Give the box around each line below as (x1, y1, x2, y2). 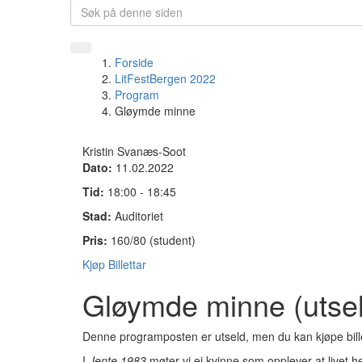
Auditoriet (115, 208, 163, 224)
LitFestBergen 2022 (115, 70, 216, 86)
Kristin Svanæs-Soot (82, 143, 186, 159)
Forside (115, 54, 154, 70)
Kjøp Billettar (82, 256, 146, 272)
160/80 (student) (111, 232, 196, 248)
